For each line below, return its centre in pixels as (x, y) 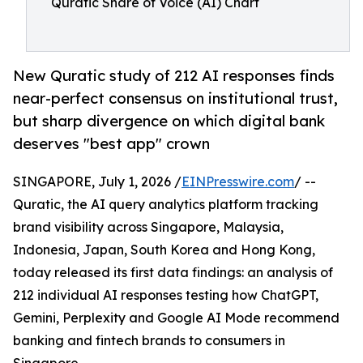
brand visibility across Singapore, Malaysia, (148, 227)
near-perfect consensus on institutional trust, (175, 98)
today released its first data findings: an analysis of (173, 273)
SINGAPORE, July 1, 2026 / (97, 182)
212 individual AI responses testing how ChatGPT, (166, 295)
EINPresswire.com (238, 182)
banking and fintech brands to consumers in (149, 341)
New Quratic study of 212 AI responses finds (174, 76)
